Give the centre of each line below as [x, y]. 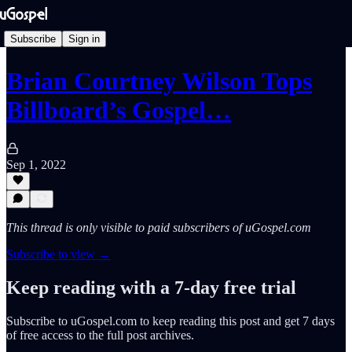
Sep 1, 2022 [36, 164]
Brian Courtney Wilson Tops [159, 81]
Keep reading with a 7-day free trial [151, 287]
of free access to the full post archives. [100, 335]
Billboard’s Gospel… [119, 110]
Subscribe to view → [59, 254]
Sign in [84, 38]
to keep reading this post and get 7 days [236, 321]
